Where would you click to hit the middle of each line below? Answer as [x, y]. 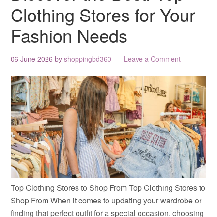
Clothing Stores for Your [103, 14]
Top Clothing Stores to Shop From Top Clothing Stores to [108, 187]
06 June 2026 [32, 59]
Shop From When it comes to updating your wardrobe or [106, 200]
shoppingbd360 [88, 59]
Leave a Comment [153, 59]
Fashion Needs [69, 35]
